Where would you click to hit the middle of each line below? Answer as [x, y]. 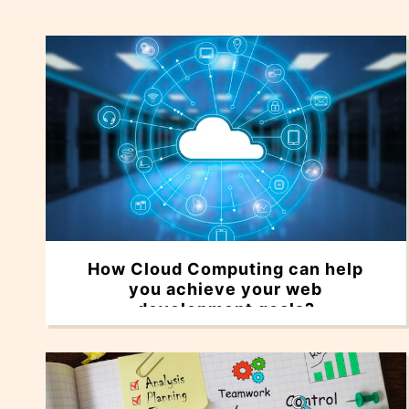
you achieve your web [226, 289]
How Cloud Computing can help [226, 269]
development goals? [225, 309]
